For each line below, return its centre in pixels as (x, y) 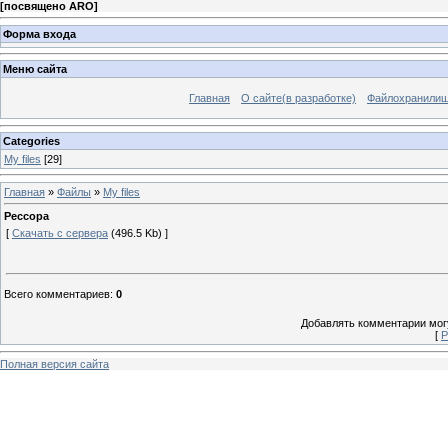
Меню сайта (35, 69)
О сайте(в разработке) (298, 98)
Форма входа (39, 33)
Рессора (26, 216)
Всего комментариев (57, 294)
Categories (31, 140)
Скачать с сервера (60, 233)
